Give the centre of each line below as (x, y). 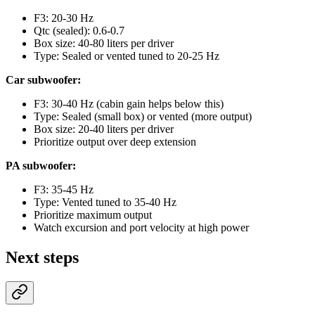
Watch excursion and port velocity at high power (141, 228)
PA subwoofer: (41, 166)
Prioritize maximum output (93, 215)
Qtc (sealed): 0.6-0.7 (79, 31)
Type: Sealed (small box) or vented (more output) (143, 117)
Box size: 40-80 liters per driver (104, 44)
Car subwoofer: (43, 80)
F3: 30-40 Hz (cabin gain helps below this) (129, 104)
